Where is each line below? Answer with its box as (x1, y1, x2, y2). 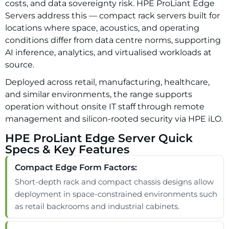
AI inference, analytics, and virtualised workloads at (5, 48, 212, 57)
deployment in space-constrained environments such (15, 189, 217, 199)
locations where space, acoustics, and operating (5, 23, 199, 33)
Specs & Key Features (5, 143, 129, 156)
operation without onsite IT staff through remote (5, 102, 204, 111)
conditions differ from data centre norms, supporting (5, 35, 221, 45)
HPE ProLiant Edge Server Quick (5, 131, 193, 145)
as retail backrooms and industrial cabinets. (15, 201, 179, 211)
